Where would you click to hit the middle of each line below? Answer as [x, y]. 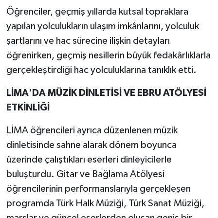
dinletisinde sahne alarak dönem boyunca [91, 145]
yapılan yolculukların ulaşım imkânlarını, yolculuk [102, 27]
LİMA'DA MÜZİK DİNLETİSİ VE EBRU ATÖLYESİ [106, 93]
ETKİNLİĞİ [28, 108]
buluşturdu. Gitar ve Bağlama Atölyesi [85, 174]
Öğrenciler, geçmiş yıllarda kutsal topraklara [97, 12]
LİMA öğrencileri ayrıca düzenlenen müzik [92, 131]
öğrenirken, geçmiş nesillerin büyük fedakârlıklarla [108, 56]
